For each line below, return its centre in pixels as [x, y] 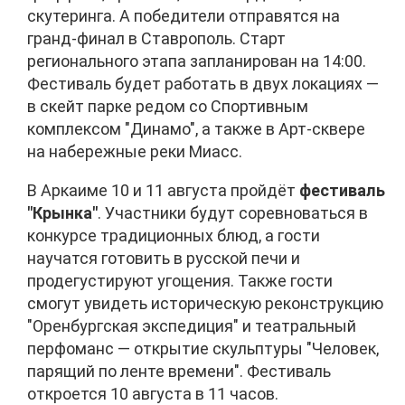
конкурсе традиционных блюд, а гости [174, 236]
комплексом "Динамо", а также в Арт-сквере [196, 129]
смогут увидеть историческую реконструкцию [205, 304]
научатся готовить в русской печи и [164, 259]
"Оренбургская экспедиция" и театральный [192, 326]
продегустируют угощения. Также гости [180, 281]
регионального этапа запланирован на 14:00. [197, 61]
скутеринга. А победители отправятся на [184, 16]
